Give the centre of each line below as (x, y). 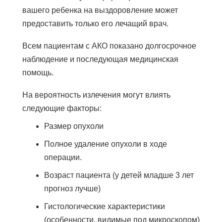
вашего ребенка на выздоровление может (100, 10)
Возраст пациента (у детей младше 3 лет (119, 175)
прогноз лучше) (72, 188)
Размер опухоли (74, 126)
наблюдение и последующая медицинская (100, 59)
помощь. (38, 72)
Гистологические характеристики (104, 206)
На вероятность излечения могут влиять (96, 95)
